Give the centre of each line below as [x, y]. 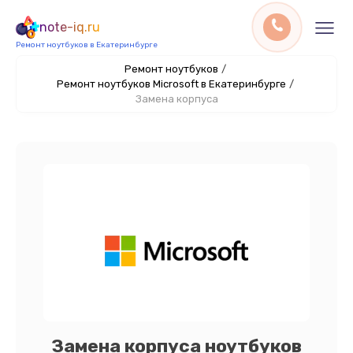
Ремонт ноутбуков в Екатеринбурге [87, 45]
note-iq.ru [70, 27]
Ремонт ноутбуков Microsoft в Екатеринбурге [171, 84]
